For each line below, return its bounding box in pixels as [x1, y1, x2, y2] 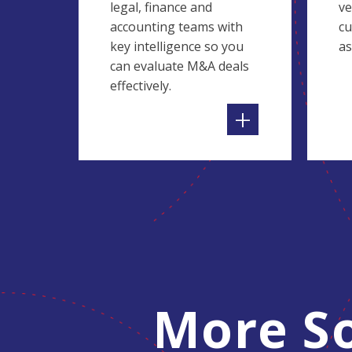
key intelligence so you [110, 38, 244, 55]
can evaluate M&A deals [110, 57, 249, 75]
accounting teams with [110, 18, 243, 35]
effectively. [110, 77, 171, 94]
